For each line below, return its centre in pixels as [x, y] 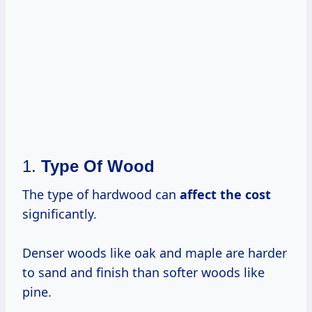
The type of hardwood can [101, 195]
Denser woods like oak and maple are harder [155, 253]
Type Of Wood [98, 166]
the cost [245, 195]
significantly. [60, 214]
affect [200, 195]
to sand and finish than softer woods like [143, 273]
